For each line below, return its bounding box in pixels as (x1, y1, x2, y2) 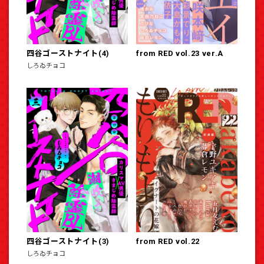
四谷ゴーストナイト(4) (27, 48, 110, 58)
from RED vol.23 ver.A (136, 48, 223, 58)
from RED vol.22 (136, 236, 200, 246)
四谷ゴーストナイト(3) (27, 236, 110, 246)
